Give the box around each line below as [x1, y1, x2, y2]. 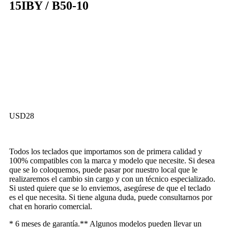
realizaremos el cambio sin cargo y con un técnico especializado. [9, 175, 215, 183]
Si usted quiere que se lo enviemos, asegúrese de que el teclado [9, 184, 211, 192]
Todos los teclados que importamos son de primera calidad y [9, 147, 202, 156]
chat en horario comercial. [9, 202, 92, 211]
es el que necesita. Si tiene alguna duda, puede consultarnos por [9, 193, 212, 202]
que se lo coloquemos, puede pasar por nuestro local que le [9, 165, 197, 174]
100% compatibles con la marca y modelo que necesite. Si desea [9, 156, 215, 165]
